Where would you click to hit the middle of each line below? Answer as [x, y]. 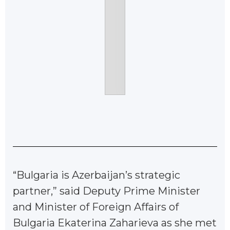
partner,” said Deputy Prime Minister [107, 191]
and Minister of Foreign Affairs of [96, 207]
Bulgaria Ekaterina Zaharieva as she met [115, 223]
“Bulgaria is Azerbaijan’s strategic [97, 175]
